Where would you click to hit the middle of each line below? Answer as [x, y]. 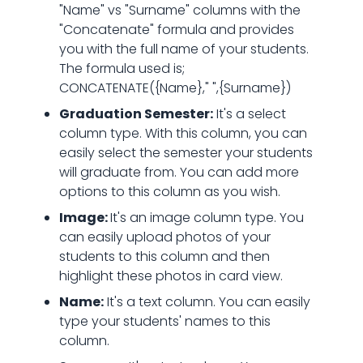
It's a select [249, 114]
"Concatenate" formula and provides [176, 30]
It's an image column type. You [207, 218]
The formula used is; [122, 68]
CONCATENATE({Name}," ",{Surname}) [175, 88]
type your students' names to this [164, 321]
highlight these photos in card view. [171, 276]
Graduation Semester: [136, 114]
